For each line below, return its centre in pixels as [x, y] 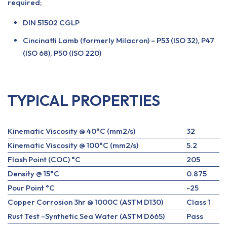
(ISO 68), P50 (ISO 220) [62, 53]
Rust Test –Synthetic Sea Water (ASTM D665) [86, 216]
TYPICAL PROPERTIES [84, 100]
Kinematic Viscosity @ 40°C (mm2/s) [71, 131]
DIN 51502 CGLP [51, 23]
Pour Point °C [31, 188]
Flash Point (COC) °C [44, 159]
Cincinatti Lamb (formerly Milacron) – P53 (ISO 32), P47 [119, 40]
